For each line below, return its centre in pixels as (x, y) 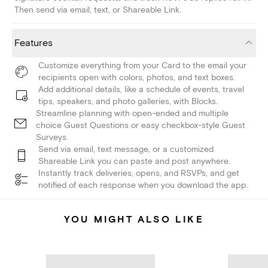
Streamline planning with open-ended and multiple (132, 114)
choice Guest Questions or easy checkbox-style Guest (141, 126)
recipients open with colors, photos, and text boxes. (137, 78)
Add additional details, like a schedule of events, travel (141, 90)
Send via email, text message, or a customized (126, 150)
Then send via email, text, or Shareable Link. (98, 10)
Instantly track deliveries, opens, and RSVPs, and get (139, 173)
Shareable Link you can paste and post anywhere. (134, 162)
